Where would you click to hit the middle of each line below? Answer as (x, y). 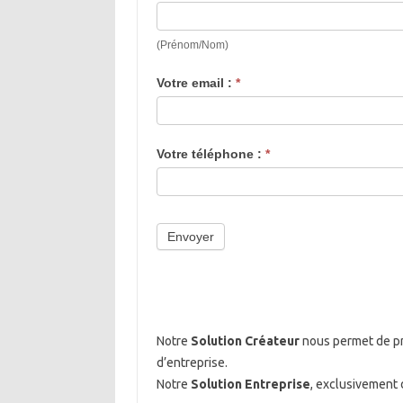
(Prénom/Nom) (192, 45)
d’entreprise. (192, 362)
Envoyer (190, 236)
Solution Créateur (246, 340)
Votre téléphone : (210, 153)
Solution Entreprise (250, 384)
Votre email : (196, 82)
